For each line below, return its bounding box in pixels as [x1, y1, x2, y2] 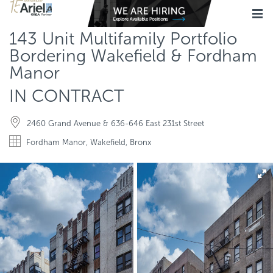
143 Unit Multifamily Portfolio [9, 29, 237, 49]
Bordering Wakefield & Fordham [9, 46, 257, 66]
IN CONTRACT [9, 86, 124, 106]
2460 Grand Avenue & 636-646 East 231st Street [27, 119, 204, 128]
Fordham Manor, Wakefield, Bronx [26, 138, 151, 147]
